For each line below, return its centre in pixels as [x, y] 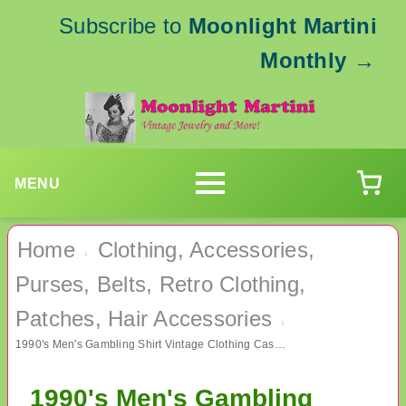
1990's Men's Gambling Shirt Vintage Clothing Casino [280, 345]
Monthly [304, 60]
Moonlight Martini [282, 26]
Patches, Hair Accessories [144, 319]
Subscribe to [123, 26]
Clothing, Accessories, [206, 250]
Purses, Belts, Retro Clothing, [161, 285]
